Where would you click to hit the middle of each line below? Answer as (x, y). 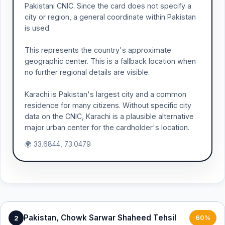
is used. (38, 28)
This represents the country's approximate (98, 50)
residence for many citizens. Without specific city (108, 105)
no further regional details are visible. (87, 72)
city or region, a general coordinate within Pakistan (110, 17)
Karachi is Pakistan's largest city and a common (105, 94)
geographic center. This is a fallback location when (110, 61)
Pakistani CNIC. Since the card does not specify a (108, 6)
